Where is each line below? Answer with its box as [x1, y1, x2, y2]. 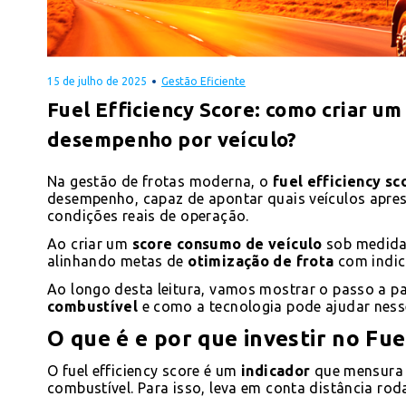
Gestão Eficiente [161, 74, 246, 87]
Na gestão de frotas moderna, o [47, 172, 273, 189]
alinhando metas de [47, 252, 188, 269]
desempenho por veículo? [47, 127, 297, 150]
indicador [241, 362, 311, 379]
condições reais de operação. [47, 207, 254, 224]
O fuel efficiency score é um [47, 362, 242, 379]
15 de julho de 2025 [47, 74, 147, 87]
